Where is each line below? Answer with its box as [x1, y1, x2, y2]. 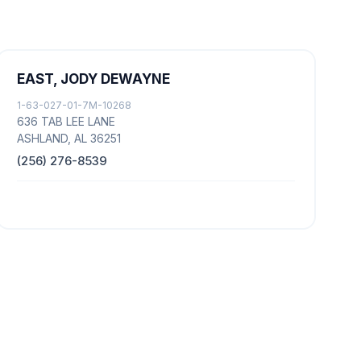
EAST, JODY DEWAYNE [16, 71, 170, 87]
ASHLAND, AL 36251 [16, 131, 121, 145]
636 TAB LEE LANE [16, 114, 115, 128]
